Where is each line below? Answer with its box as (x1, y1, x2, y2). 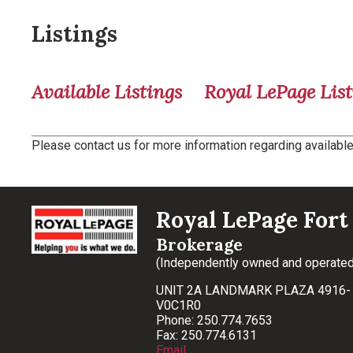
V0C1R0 (156, 297, 202, 313)
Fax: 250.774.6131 (156, 327, 258, 343)
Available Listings (32, 79, 182, 104)
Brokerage (156, 233, 243, 255)
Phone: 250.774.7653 (156, 312, 273, 328)
